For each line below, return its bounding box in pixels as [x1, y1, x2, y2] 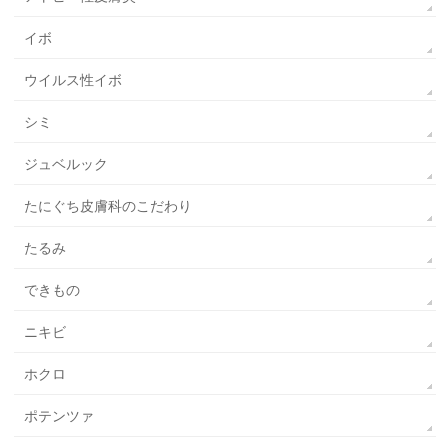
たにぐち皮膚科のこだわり [24, 198, 193, 215]
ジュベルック [24, 156, 109, 173]
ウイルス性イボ [24, 72, 123, 89]
